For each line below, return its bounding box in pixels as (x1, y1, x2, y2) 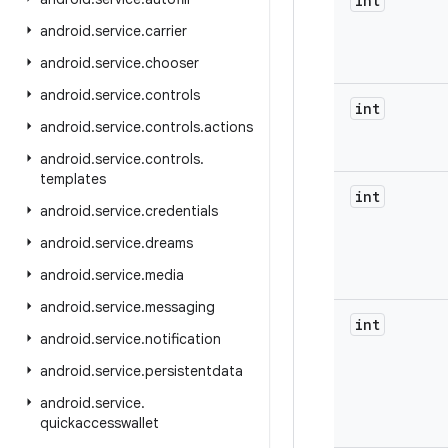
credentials (145, 202, 218, 220)
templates (40, 170, 106, 188)
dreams (145, 234, 193, 252)
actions (204, 118, 253, 136)
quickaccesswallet (40, 414, 159, 432)
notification (145, 330, 221, 348)
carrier (145, 22, 187, 40)
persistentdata (145, 362, 243, 380)
